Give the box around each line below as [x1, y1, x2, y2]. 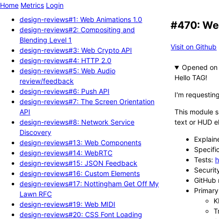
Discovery [20, 128, 51, 136]
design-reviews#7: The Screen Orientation [20, 97, 154, 106]
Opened [181, 63, 210, 72]
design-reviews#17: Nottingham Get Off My [20, 179, 159, 188]
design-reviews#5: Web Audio [20, 66, 115, 75]
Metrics [21, 1, 44, 9]
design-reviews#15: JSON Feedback [20, 158, 137, 167]
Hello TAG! [174, 73, 207, 82]
